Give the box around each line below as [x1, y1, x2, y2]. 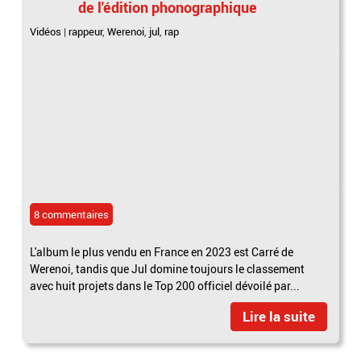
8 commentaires [34, 206, 110, 222]
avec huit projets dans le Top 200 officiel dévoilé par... [30, 277, 301, 293]
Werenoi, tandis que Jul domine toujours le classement [30, 260, 305, 276]
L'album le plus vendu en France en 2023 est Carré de [30, 243, 294, 259]
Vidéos [30, 23, 62, 39]
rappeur [68, 23, 103, 39]
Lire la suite [242, 306, 315, 326]
